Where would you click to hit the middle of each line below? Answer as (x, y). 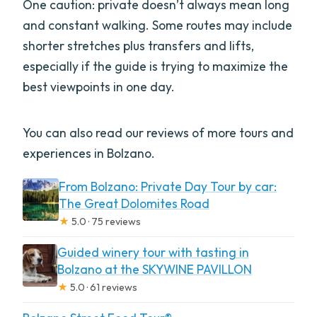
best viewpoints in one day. (99, 86)
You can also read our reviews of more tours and (158, 132)
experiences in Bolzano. (89, 153)
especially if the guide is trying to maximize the (156, 66)
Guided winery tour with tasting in (153, 252)
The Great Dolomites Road (134, 203)
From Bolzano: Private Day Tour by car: (167, 186)
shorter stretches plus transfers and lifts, (139, 45)
